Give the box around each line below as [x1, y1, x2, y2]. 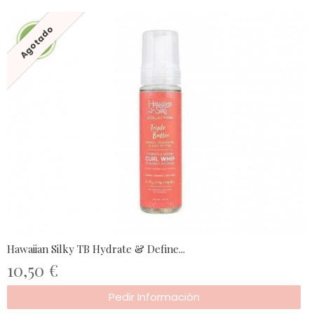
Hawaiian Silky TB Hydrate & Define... [7, 242, 185, 257]
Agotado [18, 22, 56, 62]
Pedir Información [108, 289, 200, 305]
